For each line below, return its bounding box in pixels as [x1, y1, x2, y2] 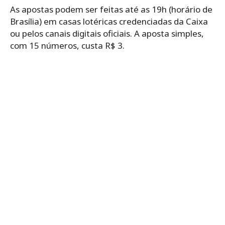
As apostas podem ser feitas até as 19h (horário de [10, 3, 212, 15]
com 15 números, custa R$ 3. [10, 39, 125, 51]
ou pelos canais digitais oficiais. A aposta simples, [10, 27, 204, 39]
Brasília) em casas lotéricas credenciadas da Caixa [10, 15, 208, 27]
